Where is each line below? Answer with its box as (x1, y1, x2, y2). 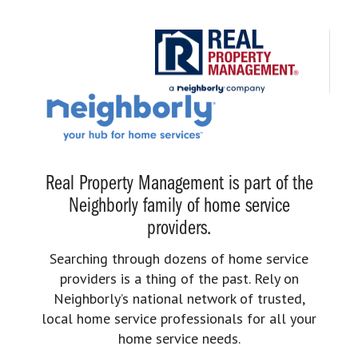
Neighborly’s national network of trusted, (53, 288, 305, 308)
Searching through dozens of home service (50, 249, 308, 268)
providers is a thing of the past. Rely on (59, 268, 299, 288)
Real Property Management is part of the (45, 173, 313, 195)
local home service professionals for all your (42, 308, 316, 328)
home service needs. (117, 328, 241, 348)
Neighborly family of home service (68, 195, 290, 217)
